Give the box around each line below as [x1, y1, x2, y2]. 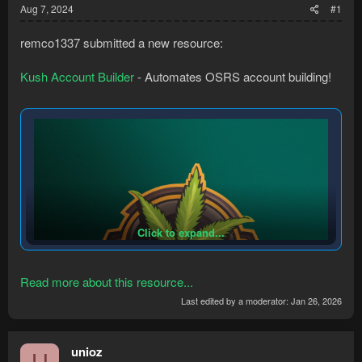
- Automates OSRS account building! [134, 68, 331, 86]
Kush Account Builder [20, 68, 134, 86]
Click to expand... [137, 224, 225, 240]
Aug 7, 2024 [20, 2, 74, 16]
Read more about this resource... [20, 273, 193, 291]
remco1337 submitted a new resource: [20, 34, 223, 52]
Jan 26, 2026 [291, 293, 342, 307]
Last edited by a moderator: [181, 293, 291, 307]
